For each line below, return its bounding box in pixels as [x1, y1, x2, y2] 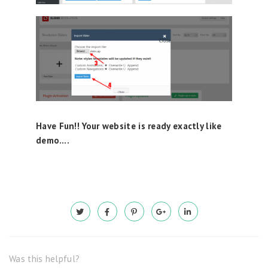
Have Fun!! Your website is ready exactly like [36, 120, 222, 132]
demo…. [36, 134, 69, 146]
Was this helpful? [9, 252, 80, 264]
